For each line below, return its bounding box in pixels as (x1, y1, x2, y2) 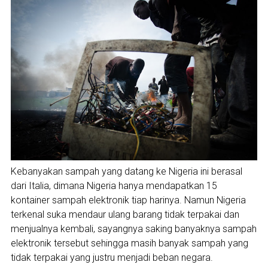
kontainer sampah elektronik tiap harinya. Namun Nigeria (10, 194, 246, 206)
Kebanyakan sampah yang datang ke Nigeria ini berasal (10, 166, 242, 178)
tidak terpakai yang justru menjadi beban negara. (10, 252, 213, 264)
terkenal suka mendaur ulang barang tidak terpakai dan (10, 209, 239, 221)
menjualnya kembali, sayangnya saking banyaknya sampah (10, 223, 257, 235)
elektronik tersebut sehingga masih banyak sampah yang (10, 237, 248, 249)
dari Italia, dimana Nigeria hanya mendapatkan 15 (10, 180, 217, 192)
